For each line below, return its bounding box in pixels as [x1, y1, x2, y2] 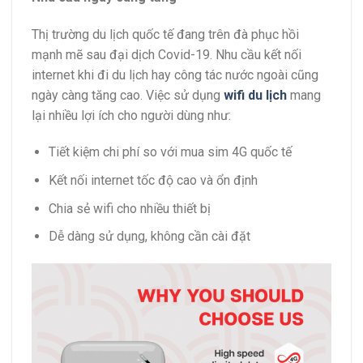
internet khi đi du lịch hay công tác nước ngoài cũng [32, 66, 318, 83]
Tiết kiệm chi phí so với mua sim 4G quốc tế [48, 144, 292, 160]
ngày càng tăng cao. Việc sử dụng [32, 87, 224, 103]
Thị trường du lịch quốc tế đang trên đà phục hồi [32, 26, 299, 42]
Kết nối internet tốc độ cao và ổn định [48, 172, 258, 188]
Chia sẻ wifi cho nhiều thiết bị [48, 200, 211, 216]
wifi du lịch [224, 87, 287, 103]
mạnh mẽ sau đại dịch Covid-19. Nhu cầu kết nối [32, 46, 301, 62]
